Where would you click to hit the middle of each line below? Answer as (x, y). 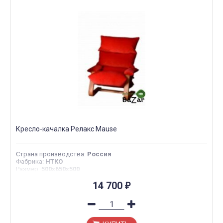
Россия (99, 154)
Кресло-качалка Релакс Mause (66, 129)
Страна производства (50, 154)
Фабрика (29, 162)
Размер (27, 169)
